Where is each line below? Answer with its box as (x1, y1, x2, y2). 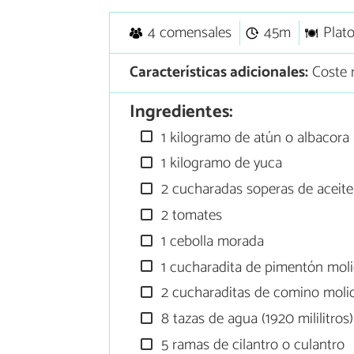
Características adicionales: (129, 60, 308, 85)
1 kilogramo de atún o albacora (157, 125, 350, 150)
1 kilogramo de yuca (157, 151, 283, 176)
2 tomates (157, 203, 223, 228)
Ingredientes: (129, 97, 233, 127)
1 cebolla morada (157, 228, 265, 254)
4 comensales (147, 21, 232, 46)
